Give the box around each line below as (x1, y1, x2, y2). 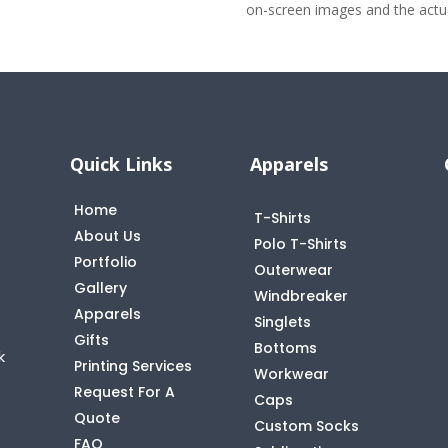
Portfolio (74, 251, 138, 272)
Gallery (74, 277, 128, 298)
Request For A (74, 381, 176, 402)
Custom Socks (253, 415, 359, 436)
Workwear (253, 363, 329, 384)
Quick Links (70, 151, 173, 176)
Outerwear (253, 259, 333, 280)
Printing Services (74, 355, 193, 376)
